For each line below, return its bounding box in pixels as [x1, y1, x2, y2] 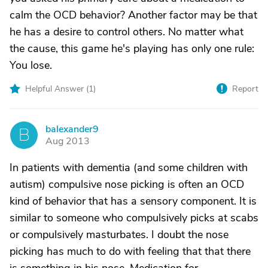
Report [232, 83, 258, 95]
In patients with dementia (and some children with [10, 160, 248, 175]
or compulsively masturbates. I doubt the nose [10, 227, 229, 242]
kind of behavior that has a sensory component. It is [10, 194, 257, 208]
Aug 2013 [45, 135, 90, 148]
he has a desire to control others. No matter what [10, 25, 243, 39]
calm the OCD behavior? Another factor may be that [10, 8, 257, 22]
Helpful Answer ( [25, 83, 89, 95]
